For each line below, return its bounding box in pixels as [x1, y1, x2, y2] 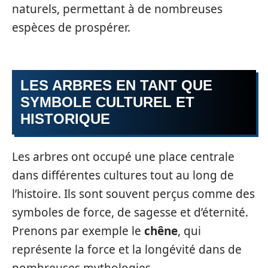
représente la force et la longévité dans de [12, 242, 242, 258]
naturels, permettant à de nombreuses [12, 1, 223, 17]
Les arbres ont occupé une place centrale [12, 149, 234, 165]
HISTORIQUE [20, 110, 110, 127]
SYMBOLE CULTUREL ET [20, 93, 194, 110]
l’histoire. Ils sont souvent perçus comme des [12, 186, 255, 202]
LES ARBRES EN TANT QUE [20, 77, 212, 93]
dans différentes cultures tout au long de [12, 167, 234, 184]
